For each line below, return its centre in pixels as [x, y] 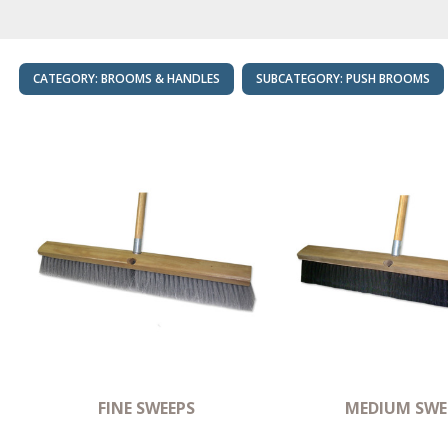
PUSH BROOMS [388, 78]
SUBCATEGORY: [299, 78]
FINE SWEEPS [146, 407]
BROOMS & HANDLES [160, 78]
